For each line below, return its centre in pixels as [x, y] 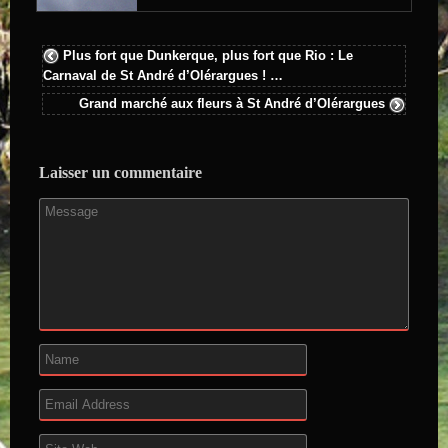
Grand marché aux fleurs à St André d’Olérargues [231, 104]
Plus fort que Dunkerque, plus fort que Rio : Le [208, 55]
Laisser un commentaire [120, 173]
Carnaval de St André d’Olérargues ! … [163, 75]
